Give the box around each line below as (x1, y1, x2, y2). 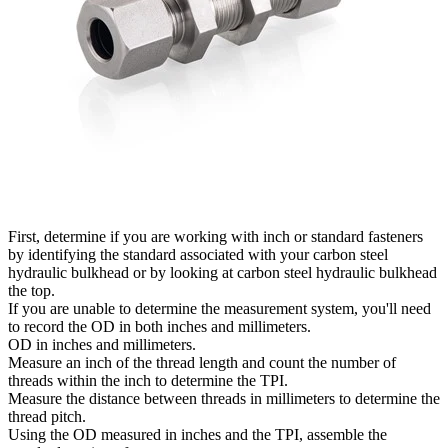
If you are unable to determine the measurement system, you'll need (8, 299, 431, 317)
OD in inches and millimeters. (8, 335, 196, 353)
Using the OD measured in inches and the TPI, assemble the (8, 425, 387, 443)
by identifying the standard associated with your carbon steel (8, 245, 388, 263)
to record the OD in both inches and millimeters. (8, 317, 311, 335)
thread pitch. (8, 407, 86, 425)
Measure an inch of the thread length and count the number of (8, 353, 396, 371)
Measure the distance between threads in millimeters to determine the (8, 389, 440, 407)
